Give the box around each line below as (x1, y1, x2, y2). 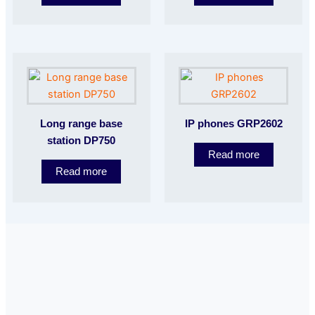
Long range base (40, 118, 123, 130)
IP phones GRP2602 (184, 118, 283, 130)
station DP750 (47, 135, 116, 147)
